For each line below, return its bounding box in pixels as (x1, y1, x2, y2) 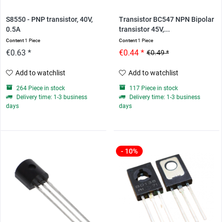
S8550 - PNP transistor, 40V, (6, 15, 93, 24)
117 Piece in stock (127, 84, 178, 92)
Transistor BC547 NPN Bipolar (118, 15, 214, 24)
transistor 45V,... (118, 25, 170, 34)
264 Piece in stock (15, 84, 65, 92)
